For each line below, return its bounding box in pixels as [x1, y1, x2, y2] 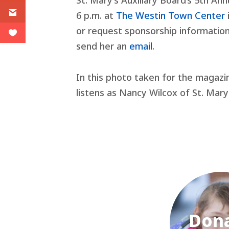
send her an [76, 40, 130, 53]
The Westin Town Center [116, 9, 225, 22]
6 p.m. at [76, 9, 117, 22]
